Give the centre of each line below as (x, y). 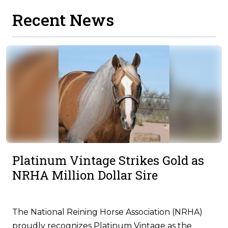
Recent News (63, 19)
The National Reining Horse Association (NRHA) (107, 212)
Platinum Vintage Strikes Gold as (108, 160)
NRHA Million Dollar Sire (85, 175)
